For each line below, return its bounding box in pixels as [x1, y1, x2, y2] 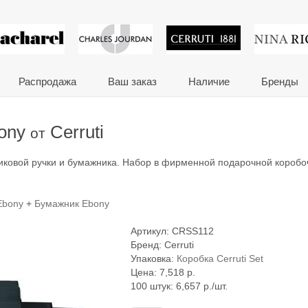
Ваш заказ [108, 76, 157, 87]
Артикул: [131, 226, 172, 236]
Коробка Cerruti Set [177, 254, 263, 264]
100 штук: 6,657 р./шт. [131, 281, 228, 291]
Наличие [188, 76, 230, 87]
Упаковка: [131, 254, 177, 264]
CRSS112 [172, 226, 214, 236]
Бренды [261, 76, 298, 87]
